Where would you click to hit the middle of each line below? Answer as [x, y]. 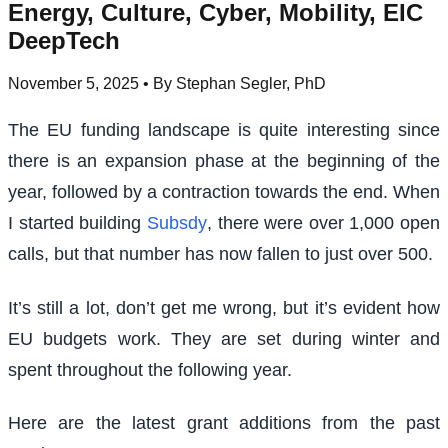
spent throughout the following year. [150, 369]
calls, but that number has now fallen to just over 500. [220, 254]
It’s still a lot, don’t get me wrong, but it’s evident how [224, 307]
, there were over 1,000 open [323, 223]
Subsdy [176, 223]
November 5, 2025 [73, 83]
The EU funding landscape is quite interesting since [224, 130]
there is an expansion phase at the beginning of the [224, 161]
